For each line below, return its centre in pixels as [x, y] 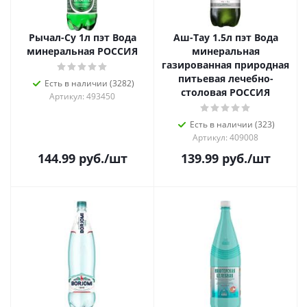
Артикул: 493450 [82, 96]
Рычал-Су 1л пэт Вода [82, 37]
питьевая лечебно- [225, 78]
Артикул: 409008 [225, 137]
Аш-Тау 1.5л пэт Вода [225, 37]
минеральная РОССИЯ [82, 51]
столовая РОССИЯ [225, 92]
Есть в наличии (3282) [89, 83]
